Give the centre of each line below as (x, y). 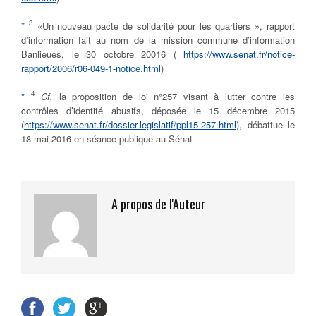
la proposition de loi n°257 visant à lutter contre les (177, 97)
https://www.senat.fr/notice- (239, 54)
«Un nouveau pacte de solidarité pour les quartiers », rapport (164, 26)
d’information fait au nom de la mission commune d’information (158, 40)
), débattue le (266, 125)
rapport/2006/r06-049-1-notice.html (91, 68)
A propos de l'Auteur (158, 204)
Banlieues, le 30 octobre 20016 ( (102, 54)
